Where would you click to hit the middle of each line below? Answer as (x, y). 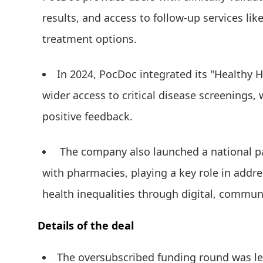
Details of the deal (86, 226)
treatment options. (90, 39)
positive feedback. (87, 117)
